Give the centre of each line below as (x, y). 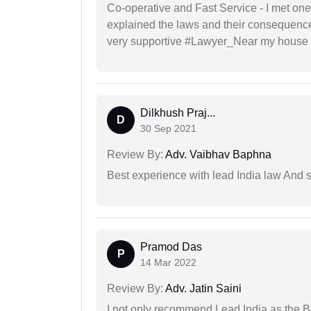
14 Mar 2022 (168, 263)
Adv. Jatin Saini (202, 289)
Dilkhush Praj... (178, 113)
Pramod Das (171, 247)
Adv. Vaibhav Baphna (217, 155)
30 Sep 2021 (168, 129)
